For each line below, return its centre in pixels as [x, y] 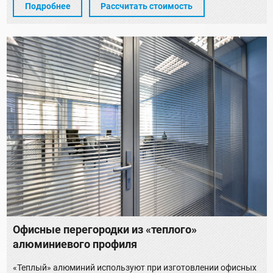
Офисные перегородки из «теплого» [105, 230]
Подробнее [48, 6]
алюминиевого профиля [75, 244]
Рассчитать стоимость [147, 6]
